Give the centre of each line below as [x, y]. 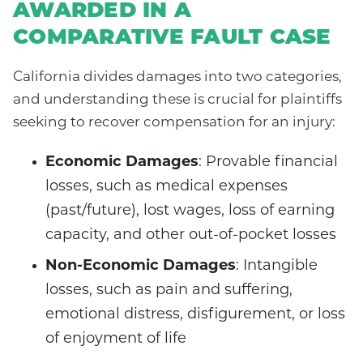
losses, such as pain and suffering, [169, 291]
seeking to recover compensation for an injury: [174, 123]
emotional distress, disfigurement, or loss [195, 315]
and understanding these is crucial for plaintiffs [177, 100]
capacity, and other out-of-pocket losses [191, 236]
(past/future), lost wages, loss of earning [190, 211]
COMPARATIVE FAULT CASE [172, 39]
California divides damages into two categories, [177, 78]
